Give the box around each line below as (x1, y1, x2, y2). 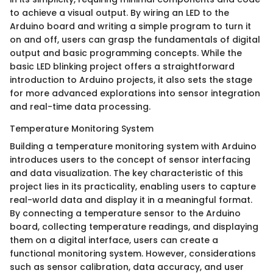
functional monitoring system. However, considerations (10, 247, 256, 260)
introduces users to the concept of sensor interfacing (10, 153, 250, 166)
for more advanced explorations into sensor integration (10, 87, 260, 99)
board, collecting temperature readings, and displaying (10, 220, 258, 233)
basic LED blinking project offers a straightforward (10, 60, 235, 73)
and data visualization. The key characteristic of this (10, 166, 243, 179)
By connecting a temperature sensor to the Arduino (10, 207, 241, 219)
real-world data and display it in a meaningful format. (10, 193, 252, 206)
